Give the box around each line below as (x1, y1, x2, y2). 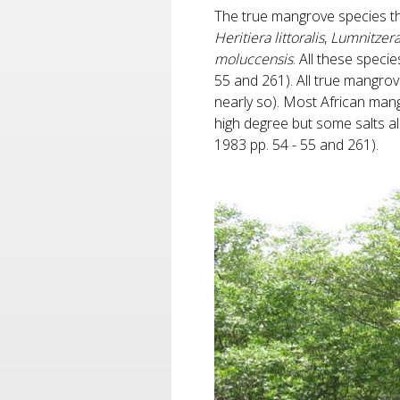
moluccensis (214, 48, 293, 69)
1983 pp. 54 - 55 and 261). (214, 134, 379, 154)
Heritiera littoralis (214, 27, 324, 47)
